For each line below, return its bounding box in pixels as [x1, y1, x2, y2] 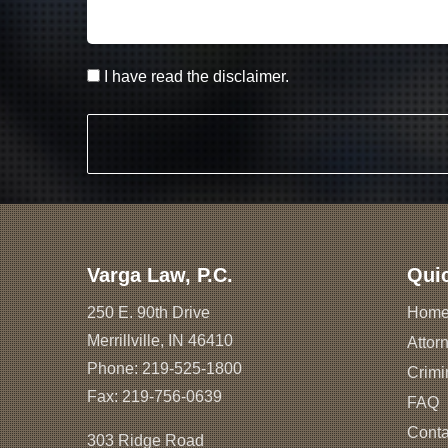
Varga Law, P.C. [87, 263, 233, 286]
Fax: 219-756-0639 [87, 387, 222, 405]
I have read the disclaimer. [100, 67, 289, 85]
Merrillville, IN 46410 [87, 331, 233, 349]
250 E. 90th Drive [87, 303, 210, 321]
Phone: [87, 359, 142, 377]
